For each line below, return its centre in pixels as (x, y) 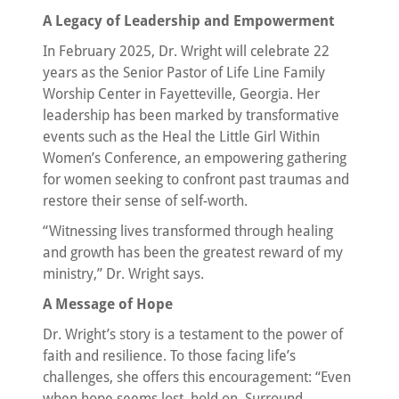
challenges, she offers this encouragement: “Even (197, 377)
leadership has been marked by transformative (191, 115)
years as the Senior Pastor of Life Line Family (184, 72)
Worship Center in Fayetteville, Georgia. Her (181, 94)
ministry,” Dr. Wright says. (123, 273)
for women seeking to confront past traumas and (196, 179)
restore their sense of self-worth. (145, 200)
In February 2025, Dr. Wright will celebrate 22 (186, 51)
